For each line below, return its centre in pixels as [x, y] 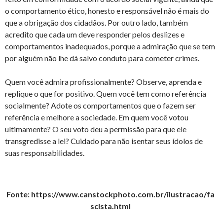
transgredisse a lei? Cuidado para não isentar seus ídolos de [104, 141]
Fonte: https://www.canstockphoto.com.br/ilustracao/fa [110, 194]
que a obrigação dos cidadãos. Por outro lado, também [96, 22]
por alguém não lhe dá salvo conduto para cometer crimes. [102, 58]
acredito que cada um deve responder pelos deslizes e [95, 34]
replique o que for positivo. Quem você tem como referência [106, 93]
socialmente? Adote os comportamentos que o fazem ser [100, 105]
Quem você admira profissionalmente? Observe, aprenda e [103, 82]
